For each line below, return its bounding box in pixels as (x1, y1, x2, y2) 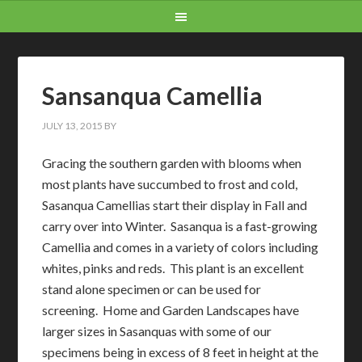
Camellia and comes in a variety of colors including (42, 239, 319, 255)
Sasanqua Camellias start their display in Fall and (42, 197, 308, 213)
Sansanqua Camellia (42, 81, 263, 110)
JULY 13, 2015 (42, 120, 103, 132)
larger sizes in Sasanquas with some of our (42, 323, 272, 339)
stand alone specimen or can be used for (42, 281, 262, 297)
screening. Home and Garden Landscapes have (42, 302, 300, 318)
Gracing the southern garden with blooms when (42, 155, 302, 170)
